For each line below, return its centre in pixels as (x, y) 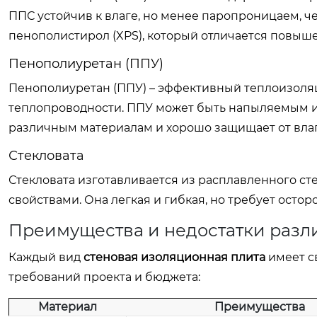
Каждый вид (46, 257)
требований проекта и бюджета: (104, 277)
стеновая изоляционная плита (174, 257)
